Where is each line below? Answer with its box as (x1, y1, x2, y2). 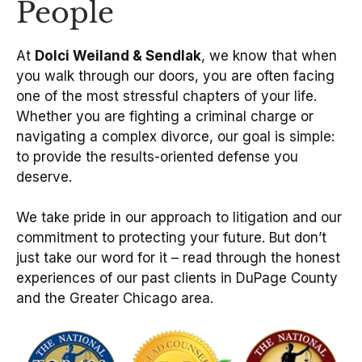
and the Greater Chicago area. (16, 290, 213, 306)
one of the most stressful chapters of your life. (16, 87, 317, 104)
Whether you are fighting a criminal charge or (16, 107, 314, 124)
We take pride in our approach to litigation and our (16, 209, 342, 225)
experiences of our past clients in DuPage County (16, 270, 338, 286)
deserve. (16, 168, 72, 185)
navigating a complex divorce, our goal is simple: (16, 128, 335, 145)
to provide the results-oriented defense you (16, 148, 298, 165)
